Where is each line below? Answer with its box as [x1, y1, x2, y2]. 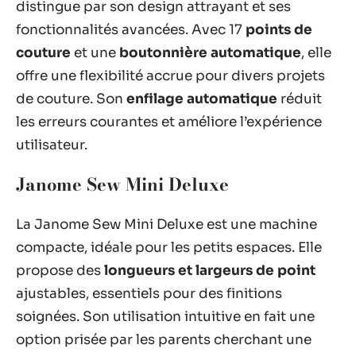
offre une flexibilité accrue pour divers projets [16, 67, 325, 84]
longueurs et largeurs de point [104, 261, 315, 279]
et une [71, 44, 119, 61]
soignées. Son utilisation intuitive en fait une [16, 308, 315, 325]
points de [246, 21, 312, 38]
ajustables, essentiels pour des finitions [16, 284, 282, 302]
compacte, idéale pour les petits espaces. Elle [16, 238, 322, 256]
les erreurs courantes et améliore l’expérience [16, 113, 322, 130]
